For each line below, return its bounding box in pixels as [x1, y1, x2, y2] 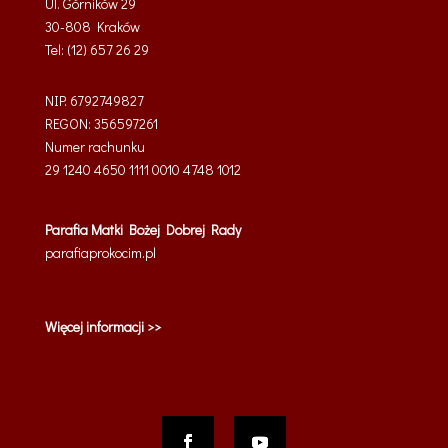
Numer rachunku [44, 137, 145, 156]
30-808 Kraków [44, 17, 140, 36]
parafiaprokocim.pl [44, 243, 156, 262]
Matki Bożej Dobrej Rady [90, 220, 241, 239]
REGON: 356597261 [44, 114, 158, 133]
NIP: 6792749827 [44, 91, 144, 110]
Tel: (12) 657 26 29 [44, 40, 149, 59]
